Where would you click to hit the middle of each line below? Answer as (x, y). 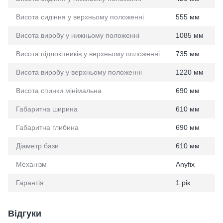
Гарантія (30, 183)
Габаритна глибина (47, 128)
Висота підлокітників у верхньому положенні (88, 54)
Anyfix (185, 165)
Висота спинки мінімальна (59, 91)
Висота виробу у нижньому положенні (78, 36)
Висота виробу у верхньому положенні (79, 72)
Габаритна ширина (47, 109)
